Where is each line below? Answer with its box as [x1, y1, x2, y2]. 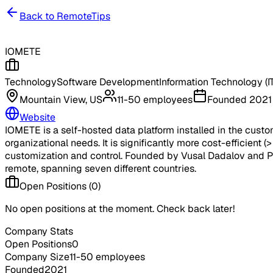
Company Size [5, 250, 69, 263]
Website [19, 111, 55, 124]
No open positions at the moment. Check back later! [5, 202, 235, 215]
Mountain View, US [19, 93, 102, 106]
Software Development [57, 76, 159, 88]
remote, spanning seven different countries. [5, 162, 196, 175]
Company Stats [5, 225, 73, 238]
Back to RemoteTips [19, 10, 110, 23]
